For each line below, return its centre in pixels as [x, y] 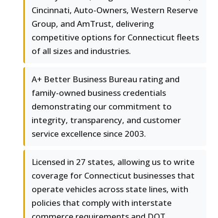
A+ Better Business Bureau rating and [106, 79]
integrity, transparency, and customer [106, 120]
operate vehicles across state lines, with [110, 189]
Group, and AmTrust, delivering [93, 24]
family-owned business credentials [99, 93]
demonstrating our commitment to [102, 107]
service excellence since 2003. [89, 134]
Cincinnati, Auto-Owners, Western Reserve [115, 10]
